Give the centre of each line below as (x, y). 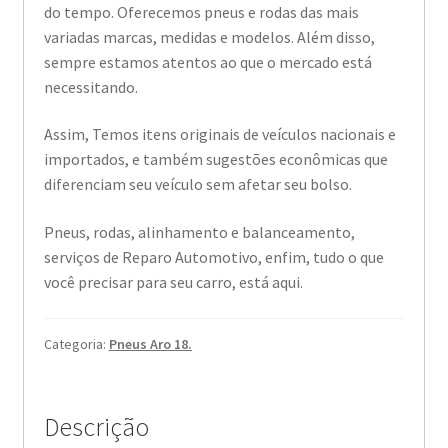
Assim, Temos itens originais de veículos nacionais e (219, 134)
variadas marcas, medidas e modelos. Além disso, (209, 36)
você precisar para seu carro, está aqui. (173, 281)
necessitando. (90, 86)
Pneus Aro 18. (150, 343)
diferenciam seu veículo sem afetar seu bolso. (197, 184)
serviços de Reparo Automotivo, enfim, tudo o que (213, 256)
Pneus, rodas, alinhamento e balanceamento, (199, 231)
